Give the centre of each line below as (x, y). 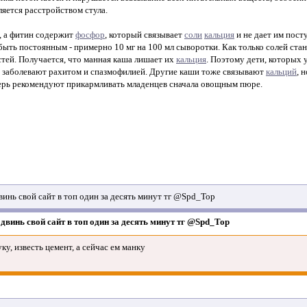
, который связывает (145, 35)
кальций (281, 72)
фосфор (90, 35)
